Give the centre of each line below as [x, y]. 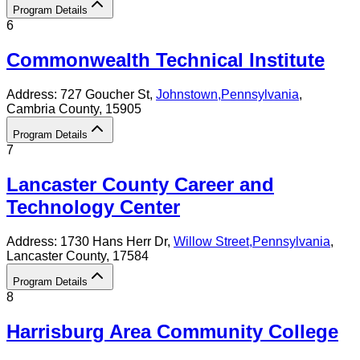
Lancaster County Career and [140, 185]
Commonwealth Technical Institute [166, 60]
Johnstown [187, 95]
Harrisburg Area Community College [172, 331]
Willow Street [211, 242]
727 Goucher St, [108, 95]
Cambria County [53, 109]
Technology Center [93, 207]
